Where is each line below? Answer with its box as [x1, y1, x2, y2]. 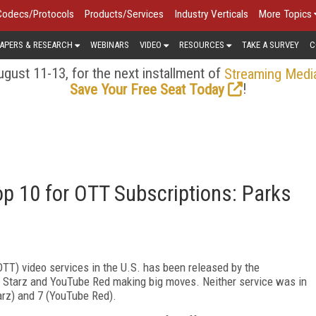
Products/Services [85, 8, 164, 20]
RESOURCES [179, 39, 224, 50]
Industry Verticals [174, 8, 248, 20]
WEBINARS [90, 39, 129, 50]
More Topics [259, 8, 312, 20]
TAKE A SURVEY [242, 39, 299, 50]
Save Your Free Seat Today [69, 80, 224, 98]
